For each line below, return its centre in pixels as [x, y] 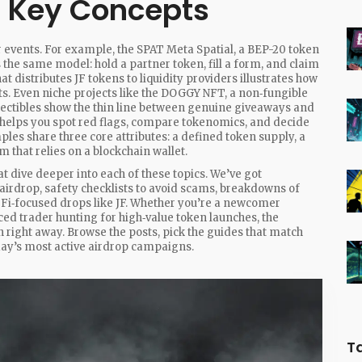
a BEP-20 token [279, 50]
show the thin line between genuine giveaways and [178, 108]
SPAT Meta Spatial [185, 50]
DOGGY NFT [193, 93]
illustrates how [278, 79]
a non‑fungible [269, 93]
